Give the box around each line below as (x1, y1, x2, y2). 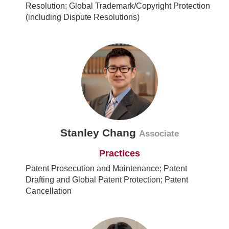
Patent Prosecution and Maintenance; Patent (26, 164, 187, 173)
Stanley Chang (60, 127, 139, 139)
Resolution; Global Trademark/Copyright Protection (26, 2, 210, 11)
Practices (99, 148, 140, 159)
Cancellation (26, 187, 72, 196)
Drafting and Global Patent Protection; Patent (26, 175, 188, 185)
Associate (139, 129, 179, 139)
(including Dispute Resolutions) (26, 13, 140, 22)
